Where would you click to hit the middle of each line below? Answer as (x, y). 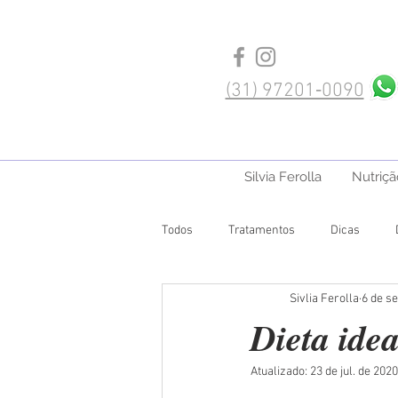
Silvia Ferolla (283, 177)
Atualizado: (280, 372)
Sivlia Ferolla (324, 298)
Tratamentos (262, 230)
